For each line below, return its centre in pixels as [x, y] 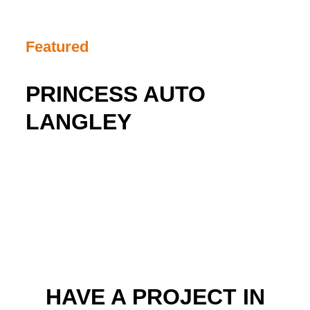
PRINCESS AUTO [116, 94]
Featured [57, 47]
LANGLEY [79, 122]
